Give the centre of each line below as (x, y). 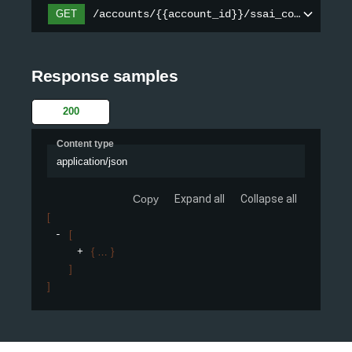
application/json (92, 161)
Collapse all (269, 199)
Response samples (104, 76)
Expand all (200, 199)
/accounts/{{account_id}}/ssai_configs (209, 14)
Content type (85, 143)
